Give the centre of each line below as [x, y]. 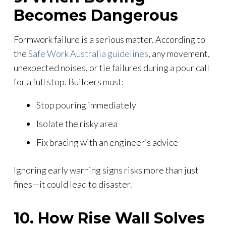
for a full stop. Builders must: [69, 81]
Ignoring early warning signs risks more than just [106, 170]
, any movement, [179, 53]
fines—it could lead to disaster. [73, 184]
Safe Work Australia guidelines [88, 53]
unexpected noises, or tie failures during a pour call [111, 67]
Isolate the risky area [77, 123]
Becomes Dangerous [96, 15]
